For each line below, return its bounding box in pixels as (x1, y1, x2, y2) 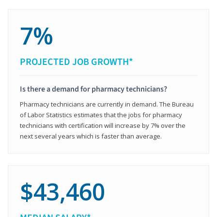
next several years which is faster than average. (20, 132, 162, 141)
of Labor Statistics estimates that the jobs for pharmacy (20, 110, 182, 120)
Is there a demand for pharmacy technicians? (20, 84, 167, 95)
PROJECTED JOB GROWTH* (20, 55, 133, 69)
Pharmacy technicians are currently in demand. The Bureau (20, 100, 194, 109)
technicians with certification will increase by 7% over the (20, 121, 186, 130)
